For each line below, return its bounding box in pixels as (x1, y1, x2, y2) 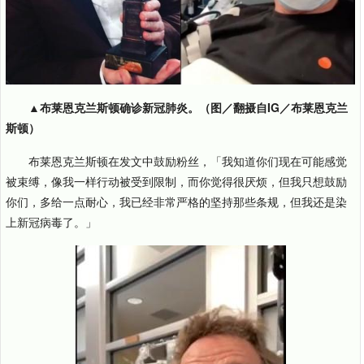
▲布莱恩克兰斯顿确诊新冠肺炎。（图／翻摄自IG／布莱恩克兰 (28, 98, 348, 115)
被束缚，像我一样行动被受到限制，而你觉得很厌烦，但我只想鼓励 (6, 172, 347, 189)
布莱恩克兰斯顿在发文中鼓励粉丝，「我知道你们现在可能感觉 (28, 152, 347, 169)
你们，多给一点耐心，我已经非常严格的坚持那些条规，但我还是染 (6, 193, 347, 210)
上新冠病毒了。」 (6, 213, 97, 230)
